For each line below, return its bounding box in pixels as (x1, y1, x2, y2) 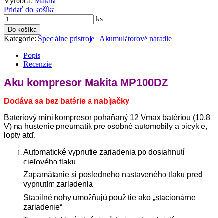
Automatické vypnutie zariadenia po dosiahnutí (23, 147, 184, 156)
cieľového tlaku (23, 157, 76, 166)
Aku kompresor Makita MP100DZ (4, 76, 168, 89)
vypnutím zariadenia (23, 180, 93, 189)
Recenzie (23, 59, 52, 68)
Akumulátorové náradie (99, 34, 172, 43)
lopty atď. (4, 130, 36, 139)
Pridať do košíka (4, 5, 55, 14)
